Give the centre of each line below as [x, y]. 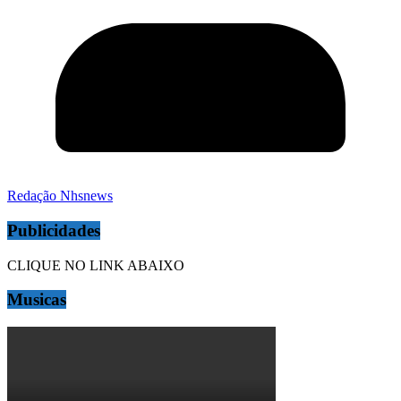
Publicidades [54, 230]
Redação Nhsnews [60, 196]
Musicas [37, 300]
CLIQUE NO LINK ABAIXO [98, 265]
